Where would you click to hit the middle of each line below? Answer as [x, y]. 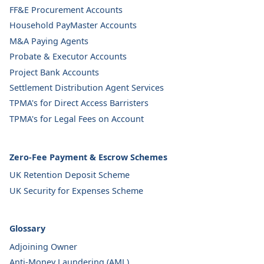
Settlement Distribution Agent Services [87, 87]
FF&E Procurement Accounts [66, 9]
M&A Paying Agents [49, 41]
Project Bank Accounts [54, 72]
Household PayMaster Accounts [73, 25]
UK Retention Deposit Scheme [70, 175]
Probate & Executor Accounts [68, 57]
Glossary [27, 229]
